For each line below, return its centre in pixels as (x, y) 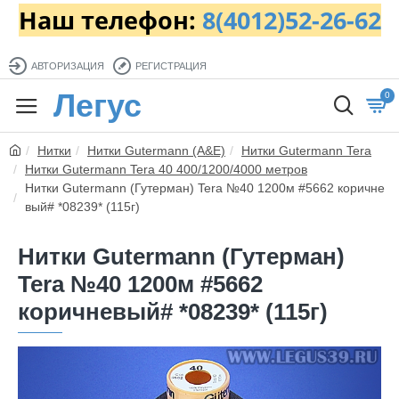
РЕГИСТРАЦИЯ (171, 65)
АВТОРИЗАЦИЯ (68, 65)
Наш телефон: (110, 20)
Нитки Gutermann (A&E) (156, 151)
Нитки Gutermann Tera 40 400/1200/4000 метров (166, 169)
